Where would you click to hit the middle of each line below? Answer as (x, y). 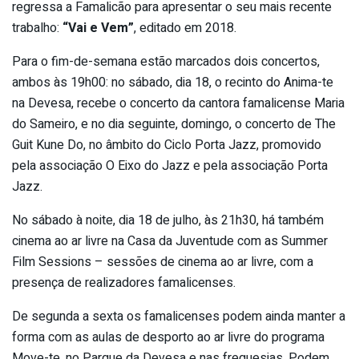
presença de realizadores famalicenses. (124, 283)
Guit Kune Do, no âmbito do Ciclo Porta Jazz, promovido (167, 145)
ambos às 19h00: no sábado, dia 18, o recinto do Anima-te (174, 83)
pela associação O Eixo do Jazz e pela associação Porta (170, 166)
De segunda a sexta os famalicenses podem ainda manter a (179, 317)
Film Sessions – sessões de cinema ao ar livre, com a (163, 262)
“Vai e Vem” (98, 28)
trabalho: (37, 28)
